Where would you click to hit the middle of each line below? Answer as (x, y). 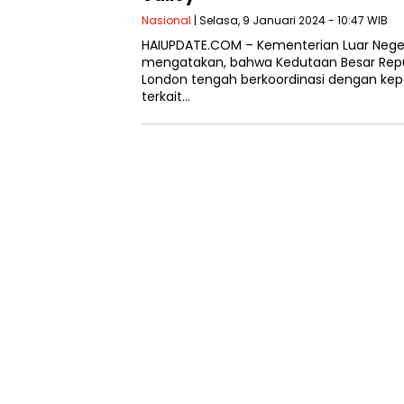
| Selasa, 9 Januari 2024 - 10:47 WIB (289, 20)
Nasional (166, 20)
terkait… (166, 96)
